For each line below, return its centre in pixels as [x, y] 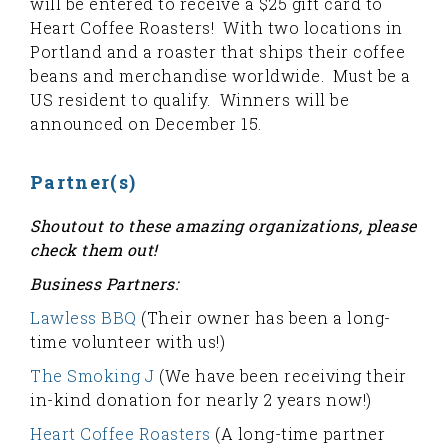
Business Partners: [104, 283]
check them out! [94, 249]
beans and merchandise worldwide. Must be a [220, 75]
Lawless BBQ [83, 317]
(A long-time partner [297, 433]
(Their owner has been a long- [263, 317]
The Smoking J [92, 375]
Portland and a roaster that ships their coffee [217, 51]
